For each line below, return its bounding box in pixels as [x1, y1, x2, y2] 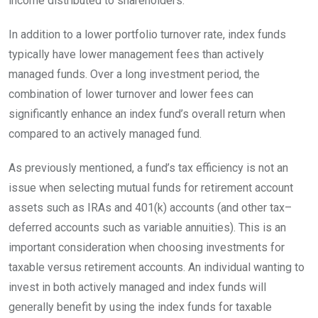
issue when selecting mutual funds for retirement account [9, 180, 293, 194]
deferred [9, 220, 52, 234]
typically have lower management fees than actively [9, 47, 264, 61]
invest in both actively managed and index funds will [9, 280, 266, 294]
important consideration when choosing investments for [9, 240, 285, 254]
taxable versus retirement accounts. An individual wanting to [9, 260, 305, 274]
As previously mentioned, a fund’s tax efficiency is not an [9, 160, 288, 175]
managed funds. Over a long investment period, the [9, 67, 260, 81]
